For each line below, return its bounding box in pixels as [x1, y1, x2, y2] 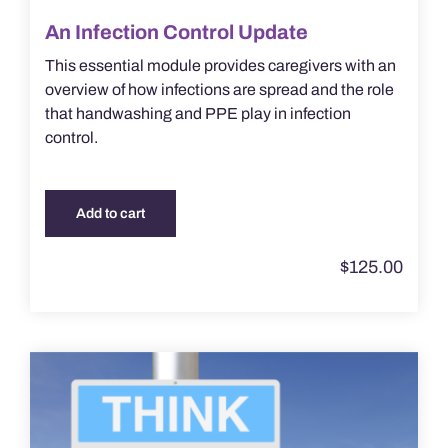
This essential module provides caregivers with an [44, 57, 396, 75]
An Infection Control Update [44, 21, 308, 44]
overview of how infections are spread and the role [44, 81, 394, 99]
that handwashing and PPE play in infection [44, 105, 351, 123]
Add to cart [75, 206, 145, 222]
